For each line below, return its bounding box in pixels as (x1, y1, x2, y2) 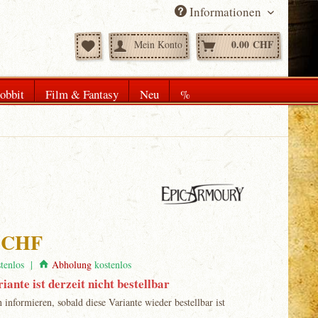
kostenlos (92, 258, 132, 271)
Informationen (187, 4, 264, 20)
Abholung (52, 258, 92, 271)
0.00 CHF (231, 37, 274, 52)
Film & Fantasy (45, 86, 119, 102)
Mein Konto (134, 38, 182, 51)
